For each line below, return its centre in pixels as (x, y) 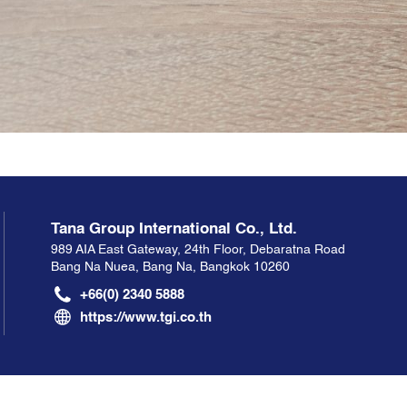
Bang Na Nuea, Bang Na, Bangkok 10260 (170, 266)
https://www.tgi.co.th (145, 317)
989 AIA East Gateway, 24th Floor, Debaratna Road (198, 249)
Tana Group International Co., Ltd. (174, 228)
